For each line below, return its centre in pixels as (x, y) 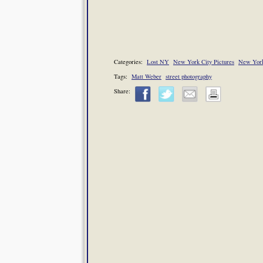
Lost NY (158, 62)
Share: (122, 91)
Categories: (130, 62)
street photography (189, 76)
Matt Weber (146, 76)
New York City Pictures (204, 62)
